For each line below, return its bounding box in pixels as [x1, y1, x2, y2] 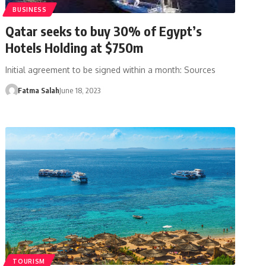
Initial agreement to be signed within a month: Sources [5, 64, 216, 75]
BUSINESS [12, 5, 47, 13]
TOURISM [12, 257, 46, 265]
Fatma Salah [17, 85, 59, 95]
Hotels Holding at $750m [5, 39, 144, 56]
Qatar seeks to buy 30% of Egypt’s [5, 22, 202, 39]
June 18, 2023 [59, 85, 100, 95]
